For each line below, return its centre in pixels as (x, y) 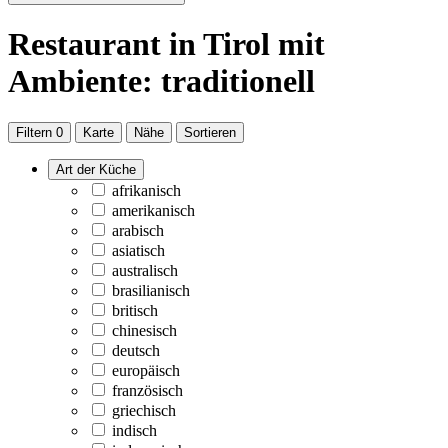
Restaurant (84, 44)
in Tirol (219, 44)
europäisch (146, 370)
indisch (134, 430)
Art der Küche (96, 169)
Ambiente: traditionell (161, 81)
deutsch (136, 350)
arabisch (138, 230)
